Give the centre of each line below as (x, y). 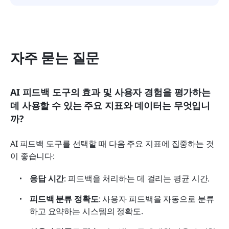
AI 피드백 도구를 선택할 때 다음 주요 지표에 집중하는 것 (112, 143)
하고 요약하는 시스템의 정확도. (86, 211)
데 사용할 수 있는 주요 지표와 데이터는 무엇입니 (110, 105)
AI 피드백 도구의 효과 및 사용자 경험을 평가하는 (110, 92)
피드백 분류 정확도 (64, 199)
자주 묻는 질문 (55, 57)
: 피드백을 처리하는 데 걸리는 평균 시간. (137, 178)
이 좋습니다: (33, 156)
